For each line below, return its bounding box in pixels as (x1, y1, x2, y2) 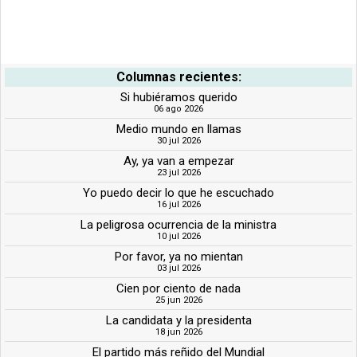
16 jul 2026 (156, 198, 201, 210)
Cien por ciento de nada (116, 280, 241, 296)
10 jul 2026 (156, 230, 201, 241)
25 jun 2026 (155, 294, 202, 305)
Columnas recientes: (116, 69, 241, 84)
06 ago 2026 (154, 103, 203, 114)
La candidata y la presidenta (105, 312, 252, 328)
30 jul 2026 (156, 135, 201, 146)
